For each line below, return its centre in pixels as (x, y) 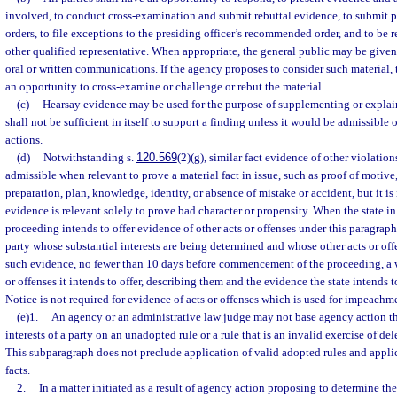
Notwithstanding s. (90, 157)
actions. (24, 140)
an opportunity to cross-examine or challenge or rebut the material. (165, 86)
